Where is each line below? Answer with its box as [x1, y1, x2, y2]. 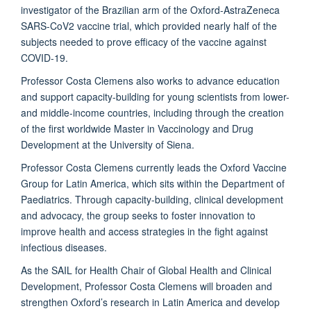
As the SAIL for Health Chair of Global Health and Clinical [21, 262, 271, 277]
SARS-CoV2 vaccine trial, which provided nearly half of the [21, 18, 277, 33]
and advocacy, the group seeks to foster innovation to [21, 208, 255, 222]
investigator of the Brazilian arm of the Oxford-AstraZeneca [21, 2, 280, 17]
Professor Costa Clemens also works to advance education [21, 73, 280, 87]
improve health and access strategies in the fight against [21, 224, 268, 238]
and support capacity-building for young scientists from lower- [21, 89, 289, 103]
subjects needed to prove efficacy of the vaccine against [21, 34, 267, 49]
